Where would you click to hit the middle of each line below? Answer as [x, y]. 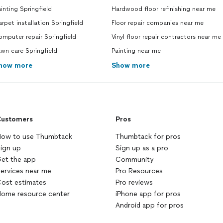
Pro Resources [139, 171]
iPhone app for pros [148, 194]
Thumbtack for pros [148, 137]
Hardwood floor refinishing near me [164, 9]
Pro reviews [134, 182]
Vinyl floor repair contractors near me [166, 37]
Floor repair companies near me [158, 23]
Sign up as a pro [142, 148]
